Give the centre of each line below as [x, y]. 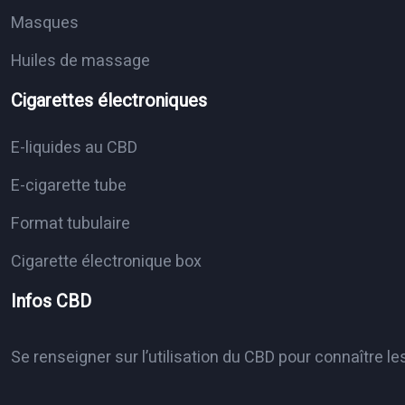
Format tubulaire [71, 224]
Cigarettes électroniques [109, 101]
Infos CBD [51, 302]
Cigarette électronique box [106, 262]
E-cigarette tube [69, 186]
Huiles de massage [80, 61]
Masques [45, 24]
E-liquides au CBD [74, 148]
